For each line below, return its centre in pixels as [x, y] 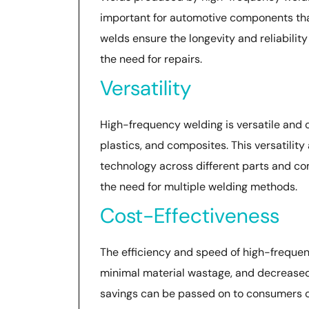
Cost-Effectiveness [190, 216]
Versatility [146, 88]
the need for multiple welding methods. [199, 187]
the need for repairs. [151, 59]
